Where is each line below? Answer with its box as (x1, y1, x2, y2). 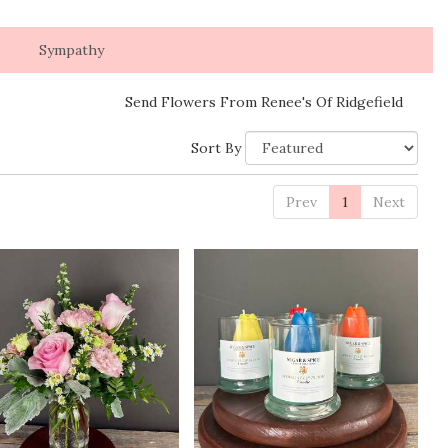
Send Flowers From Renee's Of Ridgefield (125, 92, 403, 111)
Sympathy (38, 40, 104, 59)
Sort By (191, 138, 241, 157)
